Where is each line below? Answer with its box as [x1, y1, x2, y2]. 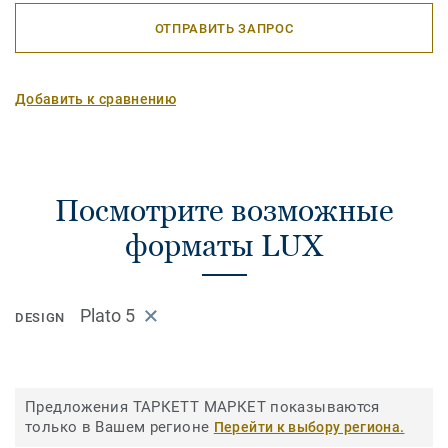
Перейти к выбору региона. [213, 419, 405, 436]
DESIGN [15, 310, 65, 326]
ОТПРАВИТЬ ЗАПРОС [154, 20, 294, 36]
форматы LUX [125, 228, 323, 263]
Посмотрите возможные [54, 193, 394, 228]
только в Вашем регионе [25, 418, 214, 437]
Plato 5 [79, 305, 135, 327]
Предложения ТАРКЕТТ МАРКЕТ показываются [25, 398, 380, 417]
